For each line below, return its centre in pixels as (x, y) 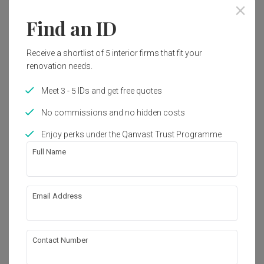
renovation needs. (60, 66)
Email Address (57, 196)
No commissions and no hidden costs (113, 112)
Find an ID (72, 28)
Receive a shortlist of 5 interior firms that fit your (114, 53)
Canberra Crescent (80, 208)
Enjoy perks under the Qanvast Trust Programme (131, 134)
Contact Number (60, 240)
